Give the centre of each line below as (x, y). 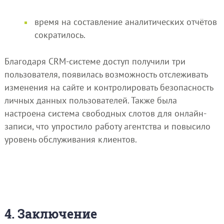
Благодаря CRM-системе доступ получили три (95, 61)
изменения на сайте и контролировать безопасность (108, 87)
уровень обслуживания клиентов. (70, 139)
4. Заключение (50, 214)
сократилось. (60, 35)
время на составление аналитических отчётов (125, 22)
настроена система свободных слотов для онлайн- (105, 113)
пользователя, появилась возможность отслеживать (106, 74)
